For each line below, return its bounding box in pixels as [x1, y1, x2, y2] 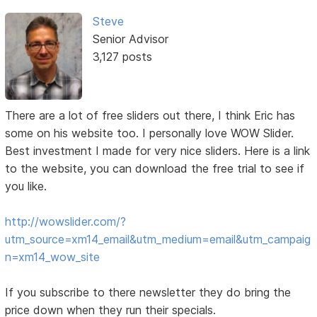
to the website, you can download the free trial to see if [5, 161, 305, 176]
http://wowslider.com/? [5, 214, 127, 229]
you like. [5, 179, 47, 194]
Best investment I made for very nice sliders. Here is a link [5, 144, 311, 158]
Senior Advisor [92, 31, 168, 46]
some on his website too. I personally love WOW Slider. [5, 126, 294, 141]
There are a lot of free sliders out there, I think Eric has [5, 108, 296, 123]
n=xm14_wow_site [5, 250, 100, 265]
